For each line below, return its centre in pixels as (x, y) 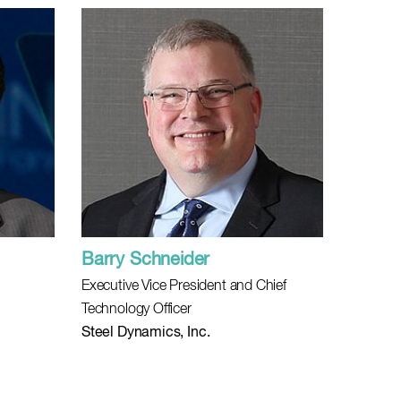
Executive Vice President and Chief (184, 286)
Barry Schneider (146, 260)
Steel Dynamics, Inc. (146, 333)
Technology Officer (137, 310)
